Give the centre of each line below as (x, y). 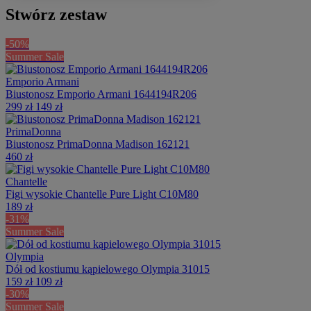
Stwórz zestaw (56, 15)
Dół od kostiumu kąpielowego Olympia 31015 (108, 269)
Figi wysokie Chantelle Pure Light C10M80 (102, 194)
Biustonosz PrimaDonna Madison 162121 (98, 144)
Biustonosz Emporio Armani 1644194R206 (101, 94)
